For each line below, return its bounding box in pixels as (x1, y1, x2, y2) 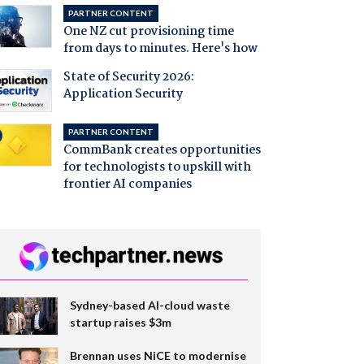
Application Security (63, 84, 183, 105)
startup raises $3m (69, 314, 171, 329)
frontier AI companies (63, 175, 192, 195)
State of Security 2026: (63, 67, 194, 88)
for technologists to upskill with (63, 158, 251, 178)
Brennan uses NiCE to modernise (69, 348, 246, 362)
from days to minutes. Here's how (63, 39, 258, 59)
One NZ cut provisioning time (63, 22, 234, 42)
